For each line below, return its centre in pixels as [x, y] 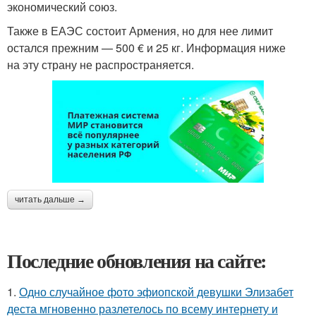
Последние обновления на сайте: [137, 260]
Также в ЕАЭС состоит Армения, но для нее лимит [140, 30]
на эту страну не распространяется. [101, 64]
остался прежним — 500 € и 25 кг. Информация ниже [146, 47]
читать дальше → [50, 199]
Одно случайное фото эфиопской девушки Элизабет [156, 291]
